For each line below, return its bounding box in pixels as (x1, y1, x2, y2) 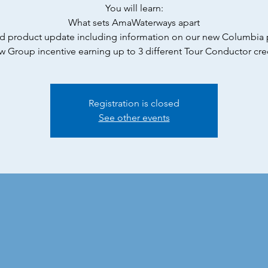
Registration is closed (89, 98, 179, 109)
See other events (98, 112, 170, 123)
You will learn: (105, 2, 163, 14)
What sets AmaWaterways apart (68, 17, 200, 28)
